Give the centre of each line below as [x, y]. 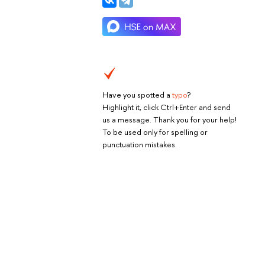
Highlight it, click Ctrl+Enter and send [167, 107]
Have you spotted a [137, 94]
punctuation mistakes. [140, 144]
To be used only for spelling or [155, 132]
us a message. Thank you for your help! [169, 119]
